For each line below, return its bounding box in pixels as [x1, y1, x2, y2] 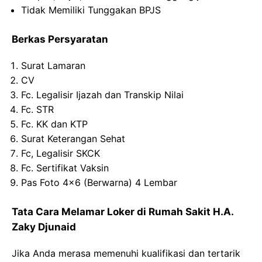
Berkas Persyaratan [12, 33, 108, 45]
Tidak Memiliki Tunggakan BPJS [21, 4, 161, 16]
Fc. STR [21, 104, 54, 115]
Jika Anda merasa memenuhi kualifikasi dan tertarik [12, 247, 240, 259]
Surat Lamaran [21, 60, 85, 71]
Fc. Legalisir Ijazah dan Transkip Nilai [21, 89, 184, 101]
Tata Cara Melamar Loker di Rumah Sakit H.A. [12, 206, 233, 218]
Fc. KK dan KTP [21, 118, 88, 130]
